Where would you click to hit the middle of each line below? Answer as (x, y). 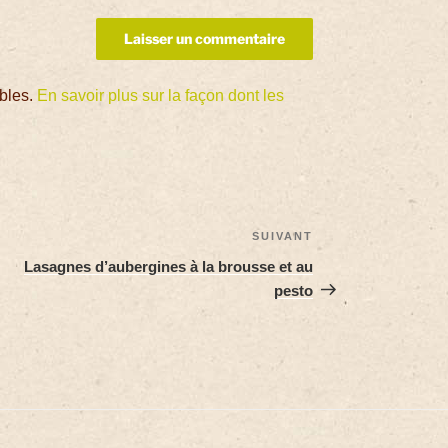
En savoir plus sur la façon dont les (161, 95)
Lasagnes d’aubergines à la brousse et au (169, 266)
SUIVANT (283, 235)
